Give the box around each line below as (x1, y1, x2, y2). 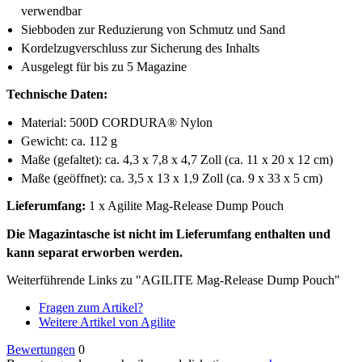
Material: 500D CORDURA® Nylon (21, 115, 213, 129)
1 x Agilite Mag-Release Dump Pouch (86, 198, 284, 213)
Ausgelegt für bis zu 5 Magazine (21, 59, 187, 74)
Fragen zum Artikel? (39, 300, 143, 314)
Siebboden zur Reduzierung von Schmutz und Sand (21, 22, 285, 36)
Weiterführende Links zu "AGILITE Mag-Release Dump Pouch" (6, 272, 340, 287)
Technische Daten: (6, 86, 107, 101)
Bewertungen (6, 342, 75, 356)
